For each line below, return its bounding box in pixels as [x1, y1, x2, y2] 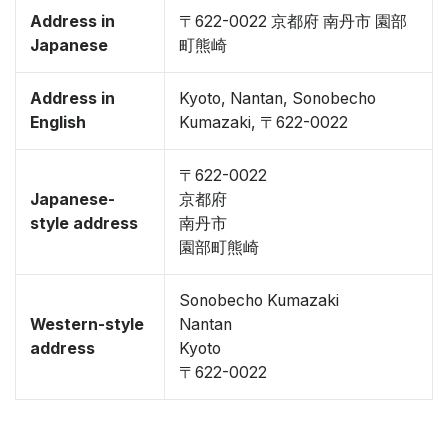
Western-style [30, 315, 144, 334]
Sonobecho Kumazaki [179, 291, 339, 310]
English [30, 113, 86, 132]
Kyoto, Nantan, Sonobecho [179, 89, 376, 108]
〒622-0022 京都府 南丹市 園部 [179, 12, 407, 31]
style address [30, 214, 138, 233]
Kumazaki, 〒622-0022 [179, 113, 348, 132]
